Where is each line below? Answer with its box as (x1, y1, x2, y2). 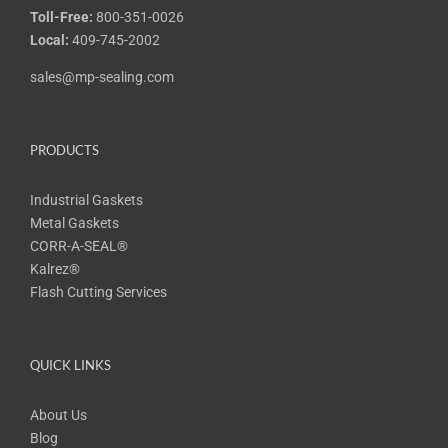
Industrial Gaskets (30, 191, 143, 208)
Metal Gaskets (30, 214, 119, 231)
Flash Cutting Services (30, 283, 167, 300)
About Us (30, 406, 87, 423)
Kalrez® (30, 260, 80, 277)
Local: (30, 31, 69, 48)
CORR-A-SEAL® (30, 237, 128, 254)
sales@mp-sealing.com (30, 68, 174, 85)
